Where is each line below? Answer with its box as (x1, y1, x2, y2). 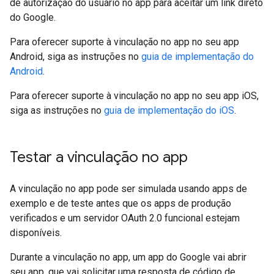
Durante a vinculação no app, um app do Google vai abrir (10, 251, 246, 264)
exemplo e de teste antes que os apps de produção (10, 198, 231, 210)
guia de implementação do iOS (104, 105, 234, 117)
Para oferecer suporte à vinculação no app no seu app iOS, (10, 90, 259, 102)
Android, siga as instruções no (10, 51, 141, 63)
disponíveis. (10, 227, 62, 239)
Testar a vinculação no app (10, 148, 188, 167)
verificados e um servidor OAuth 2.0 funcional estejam (10, 212, 240, 224)
